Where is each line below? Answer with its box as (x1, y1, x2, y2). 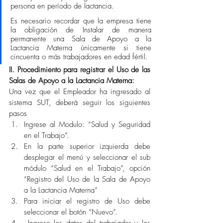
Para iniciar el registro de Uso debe (24, 196, 150, 206)
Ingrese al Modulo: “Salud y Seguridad (24, 119, 150, 129)
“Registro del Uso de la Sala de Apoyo (24, 174, 150, 184)
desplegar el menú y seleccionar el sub (24, 152, 150, 162)
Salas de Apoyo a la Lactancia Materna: (9, 76, 137, 86)
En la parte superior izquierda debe (24, 141, 150, 151)
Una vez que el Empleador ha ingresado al (9, 87, 150, 97)
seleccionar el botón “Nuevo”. (24, 207, 120, 217)
